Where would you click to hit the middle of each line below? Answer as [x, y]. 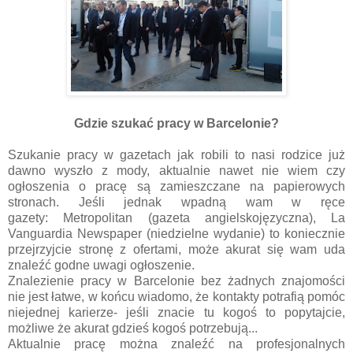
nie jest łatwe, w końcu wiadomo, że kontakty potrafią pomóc [176, 297]
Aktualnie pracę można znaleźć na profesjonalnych [176, 344]
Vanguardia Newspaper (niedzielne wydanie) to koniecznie [176, 234]
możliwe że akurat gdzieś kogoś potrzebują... [133, 329]
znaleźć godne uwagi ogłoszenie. [101, 266]
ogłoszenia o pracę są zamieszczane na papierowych [176, 187]
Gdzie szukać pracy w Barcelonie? [176, 124]
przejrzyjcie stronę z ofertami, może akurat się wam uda [176, 250]
